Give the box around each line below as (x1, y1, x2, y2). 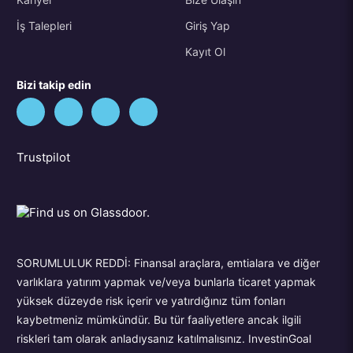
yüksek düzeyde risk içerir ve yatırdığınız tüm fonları (17, 294, 286, 308)
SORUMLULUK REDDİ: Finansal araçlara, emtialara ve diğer (17, 256, 321, 270)
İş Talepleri (17, 19, 72, 33)
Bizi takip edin (17, 77, 92, 91)
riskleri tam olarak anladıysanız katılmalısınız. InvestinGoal (17, 332, 312, 346)
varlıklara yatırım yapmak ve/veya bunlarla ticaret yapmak (17, 275, 317, 289)
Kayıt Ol (184, 45, 225, 59)
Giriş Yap (184, 19, 230, 33)
